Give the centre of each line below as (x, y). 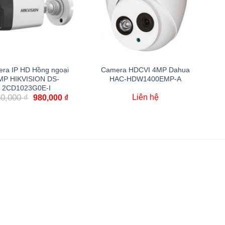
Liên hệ (145, 97)
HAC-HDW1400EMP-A (145, 79)
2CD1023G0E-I (26, 88)
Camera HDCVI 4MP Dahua (145, 70)
